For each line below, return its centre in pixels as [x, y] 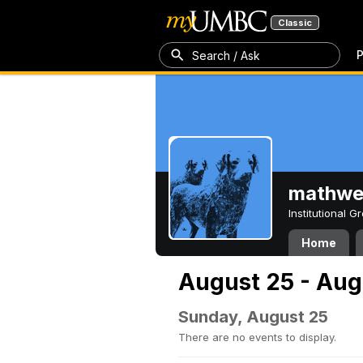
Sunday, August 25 [253, 317]
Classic [295, 23]
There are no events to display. [257, 337]
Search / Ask [226, 55]
